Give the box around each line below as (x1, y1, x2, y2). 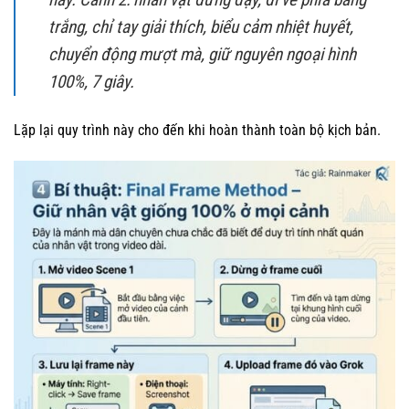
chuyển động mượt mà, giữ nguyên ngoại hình (48, 44, 356, 66)
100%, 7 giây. (48, 71, 134, 93)
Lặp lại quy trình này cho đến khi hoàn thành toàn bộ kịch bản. (14, 121, 381, 140)
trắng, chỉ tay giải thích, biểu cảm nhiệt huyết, (48, 16, 353, 38)
